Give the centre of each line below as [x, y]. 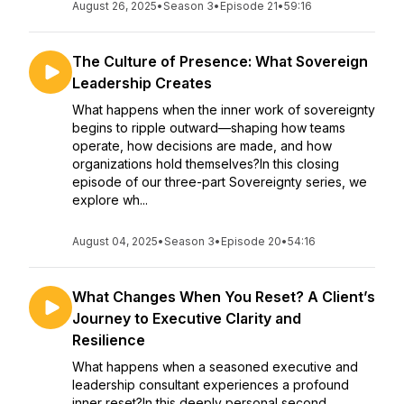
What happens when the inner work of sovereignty [224, 110]
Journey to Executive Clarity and [187, 318]
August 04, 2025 [115, 241]
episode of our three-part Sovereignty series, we [220, 182]
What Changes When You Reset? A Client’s [224, 297]
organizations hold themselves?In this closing [206, 164]
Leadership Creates [142, 83]
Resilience [109, 340]
